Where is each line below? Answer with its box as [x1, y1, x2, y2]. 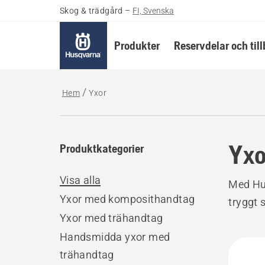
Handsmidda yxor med [59, 231, 170, 243]
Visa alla [59, 174, 101, 186]
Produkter [114, 38, 160, 52]
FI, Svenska [132, 6, 174, 15]
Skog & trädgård [59, 6, 123, 15]
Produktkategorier [59, 141, 144, 155]
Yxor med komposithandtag [59, 193, 195, 205]
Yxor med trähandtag [59, 212, 163, 224]
